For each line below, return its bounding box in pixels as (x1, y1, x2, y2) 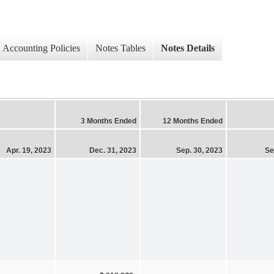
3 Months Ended (81, 116, 136, 125)
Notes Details (161, 43, 215, 54)
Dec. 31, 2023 (89, 146, 136, 155)
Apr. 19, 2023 (6, 146, 51, 155)
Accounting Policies (2, 43, 80, 54)
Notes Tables (95, 43, 146, 54)
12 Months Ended (163, 116, 223, 125)
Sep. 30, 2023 (176, 146, 223, 155)
